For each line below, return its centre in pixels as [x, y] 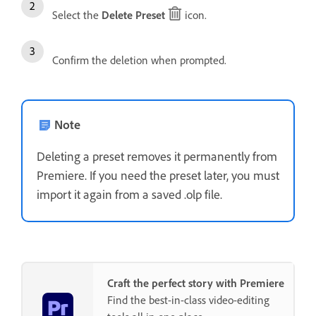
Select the [77, 14]
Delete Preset [133, 14]
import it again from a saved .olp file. [129, 194]
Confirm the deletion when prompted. [139, 60]
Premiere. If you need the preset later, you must [158, 175]
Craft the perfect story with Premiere [196, 282]
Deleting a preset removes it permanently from [157, 156]
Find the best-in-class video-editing [188, 299]
